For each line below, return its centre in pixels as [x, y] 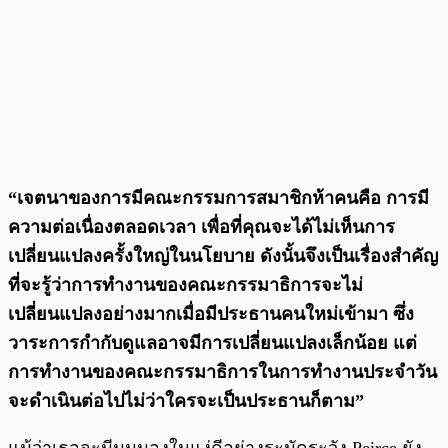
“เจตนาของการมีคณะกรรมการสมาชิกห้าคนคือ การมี [218, 198]
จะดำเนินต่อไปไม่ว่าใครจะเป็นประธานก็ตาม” [186, 401]
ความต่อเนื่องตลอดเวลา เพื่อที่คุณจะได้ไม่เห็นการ [201, 227]
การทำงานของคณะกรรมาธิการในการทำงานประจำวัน [222, 372]
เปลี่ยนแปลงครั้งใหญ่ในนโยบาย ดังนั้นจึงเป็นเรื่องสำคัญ [223, 256]
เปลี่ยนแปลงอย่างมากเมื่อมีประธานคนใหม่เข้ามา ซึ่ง [211, 314]
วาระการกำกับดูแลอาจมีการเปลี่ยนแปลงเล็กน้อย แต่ [212, 343]
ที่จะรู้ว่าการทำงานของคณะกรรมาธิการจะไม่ [185, 285]
